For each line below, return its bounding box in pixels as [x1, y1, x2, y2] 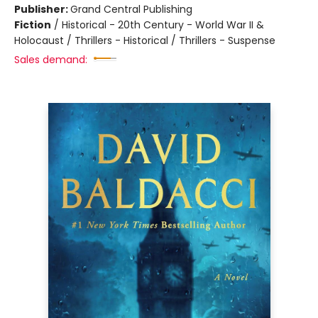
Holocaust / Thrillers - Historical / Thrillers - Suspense [14, 33, 275, 48]
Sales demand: [14, 53, 87, 67]
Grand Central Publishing [70, 2, 192, 16]
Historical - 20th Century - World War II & [62, 18, 264, 32]
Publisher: [14, 2, 70, 16]
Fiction [14, 18, 51, 32]
